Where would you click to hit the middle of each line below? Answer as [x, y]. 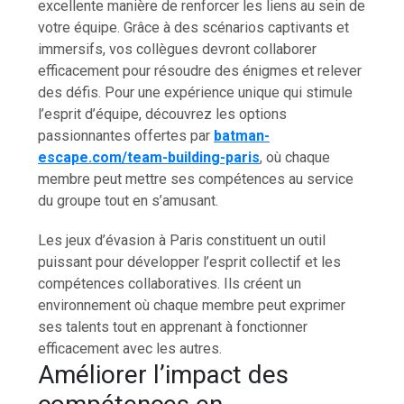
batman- [242, 135]
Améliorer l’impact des [164, 374]
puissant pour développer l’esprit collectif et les [190, 262]
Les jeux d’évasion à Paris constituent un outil [182, 240]
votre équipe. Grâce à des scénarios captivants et [194, 27]
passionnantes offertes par [126, 135]
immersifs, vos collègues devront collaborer [178, 49]
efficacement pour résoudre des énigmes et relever [200, 70]
